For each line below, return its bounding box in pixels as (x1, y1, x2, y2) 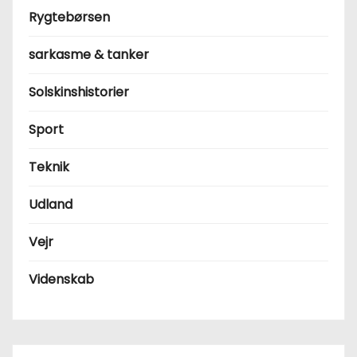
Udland (29, 194, 73, 214)
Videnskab (29, 269, 94, 288)
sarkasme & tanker (29, 45, 149, 64)
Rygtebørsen (29, 7, 110, 26)
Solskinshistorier (29, 82, 129, 101)
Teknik (29, 157, 69, 176)
